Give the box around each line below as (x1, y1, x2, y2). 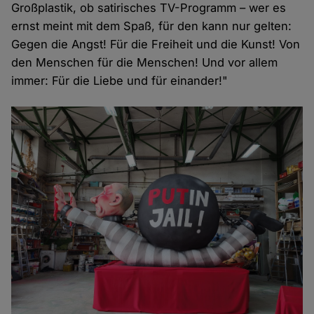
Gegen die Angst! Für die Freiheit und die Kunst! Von (11, 37, 301, 52)
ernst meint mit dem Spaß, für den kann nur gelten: (11, 19, 292, 34)
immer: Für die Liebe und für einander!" (11, 74, 228, 88)
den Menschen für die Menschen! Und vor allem (11, 55, 278, 70)
